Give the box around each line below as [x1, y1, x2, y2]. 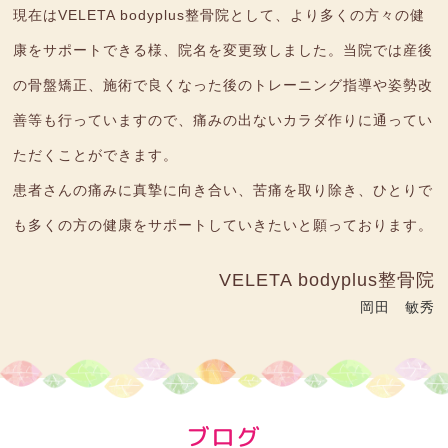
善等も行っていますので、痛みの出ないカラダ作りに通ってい [13, 112, 434, 129]
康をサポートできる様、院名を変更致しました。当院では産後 [13, 42, 434, 59]
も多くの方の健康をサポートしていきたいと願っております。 [13, 217, 434, 234]
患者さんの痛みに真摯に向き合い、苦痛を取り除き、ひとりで [13, 182, 434, 199]
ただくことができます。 [13, 147, 179, 164]
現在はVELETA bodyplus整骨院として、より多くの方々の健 [13, 7, 426, 24]
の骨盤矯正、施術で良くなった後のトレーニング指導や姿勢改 [13, 77, 434, 94]
